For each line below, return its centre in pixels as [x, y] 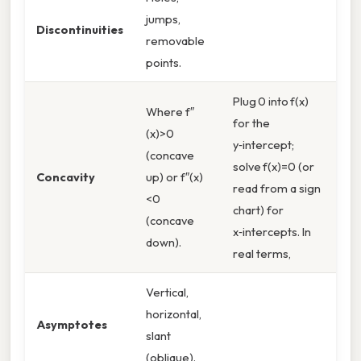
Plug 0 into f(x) [271, 102]
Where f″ [170, 112]
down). [164, 243]
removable [175, 41]
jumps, [163, 19]
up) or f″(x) [174, 177]
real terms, [262, 254]
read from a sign [277, 189]
